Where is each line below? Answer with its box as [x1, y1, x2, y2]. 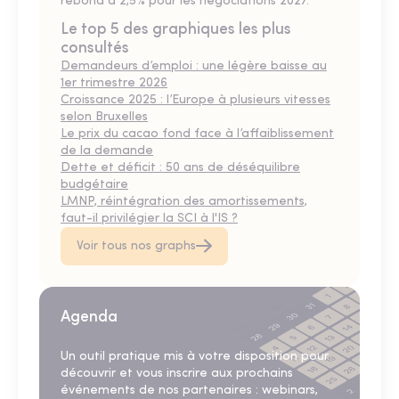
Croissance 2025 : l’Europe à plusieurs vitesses [61, 93, 330, 107]
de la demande [61, 143, 153, 158]
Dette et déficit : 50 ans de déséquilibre [61, 160, 300, 175]
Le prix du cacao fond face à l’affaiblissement [61, 126, 334, 141]
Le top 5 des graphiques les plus [61, 21, 291, 37]
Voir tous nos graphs [77, 239, 196, 253]
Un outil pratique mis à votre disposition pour [61, 349, 329, 363]
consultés [61, 40, 129, 56]
